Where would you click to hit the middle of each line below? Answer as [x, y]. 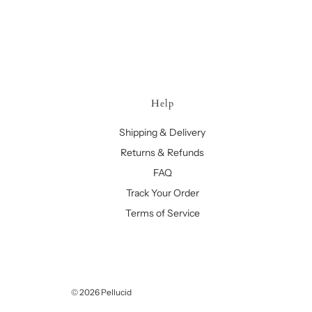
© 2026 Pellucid [101, 292]
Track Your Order [162, 193]
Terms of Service [162, 213]
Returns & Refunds [163, 153]
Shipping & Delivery [163, 132]
